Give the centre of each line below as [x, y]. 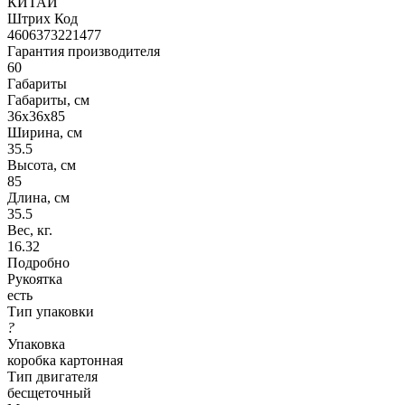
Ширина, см [45, 132]
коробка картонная [65, 360]
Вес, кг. [30, 230]
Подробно [38, 262]
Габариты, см [48, 99]
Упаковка [36, 344]
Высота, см [42, 165]
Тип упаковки [51, 311]
